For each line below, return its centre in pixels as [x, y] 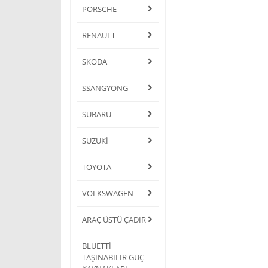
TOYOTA [97, 167]
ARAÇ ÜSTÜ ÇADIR [114, 219]
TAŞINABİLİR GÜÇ [113, 257]
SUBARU [97, 114]
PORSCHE [99, 9]
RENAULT [99, 35]
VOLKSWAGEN [108, 193]
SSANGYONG [105, 88]
